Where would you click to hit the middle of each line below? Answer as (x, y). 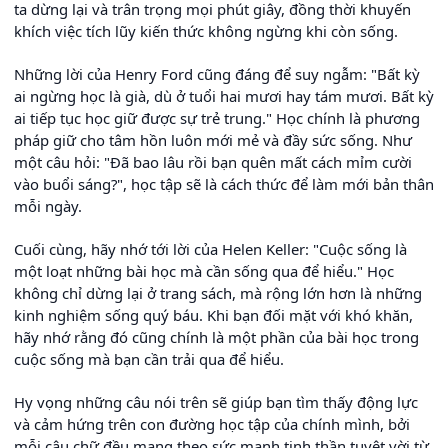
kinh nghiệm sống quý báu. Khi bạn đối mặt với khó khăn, (213, 315)
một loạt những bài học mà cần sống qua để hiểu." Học (204, 271)
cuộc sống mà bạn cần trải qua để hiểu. (149, 359)
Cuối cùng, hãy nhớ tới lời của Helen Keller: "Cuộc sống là (210, 249)
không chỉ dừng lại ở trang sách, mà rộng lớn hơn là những (218, 293)
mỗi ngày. (48, 206)
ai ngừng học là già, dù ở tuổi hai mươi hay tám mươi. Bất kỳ (224, 96)
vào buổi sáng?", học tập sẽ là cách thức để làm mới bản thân (224, 184)
